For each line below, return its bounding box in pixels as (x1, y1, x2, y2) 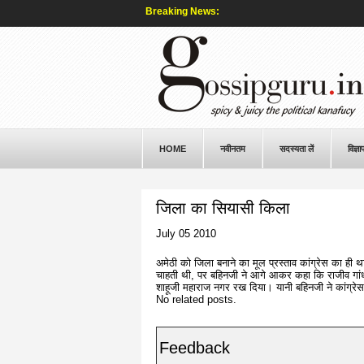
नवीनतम (219, 144, 245, 154)
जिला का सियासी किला (155, 199, 290, 217)
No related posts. (155, 293, 236, 305)
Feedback (158, 339, 230, 357)
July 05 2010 (155, 227, 216, 240)
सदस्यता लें (279, 144, 314, 154)
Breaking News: (145, 6, 219, 17)
